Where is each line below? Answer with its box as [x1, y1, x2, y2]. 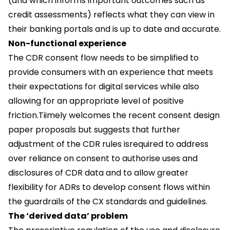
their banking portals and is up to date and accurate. [8, 23, 221, 35]
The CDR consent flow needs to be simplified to [8, 52, 199, 64]
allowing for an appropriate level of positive [8, 95, 184, 107]
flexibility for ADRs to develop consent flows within [8, 181, 210, 194]
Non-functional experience [8, 37, 126, 50]
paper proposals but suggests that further [8, 124, 180, 136]
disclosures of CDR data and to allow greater [8, 167, 188, 179]
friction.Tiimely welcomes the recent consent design [8, 109, 220, 122]
